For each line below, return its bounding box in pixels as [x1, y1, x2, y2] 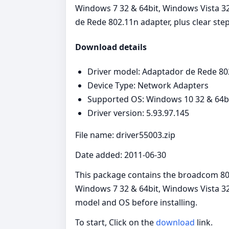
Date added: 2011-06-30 [75, 149, 166, 161]
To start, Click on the [75, 216, 156, 228]
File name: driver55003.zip [75, 129, 175, 141]
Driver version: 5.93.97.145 [87, 107, 189, 119]
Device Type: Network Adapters [87, 79, 209, 91]
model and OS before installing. [75, 196, 197, 208]
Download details [75, 41, 147, 53]
